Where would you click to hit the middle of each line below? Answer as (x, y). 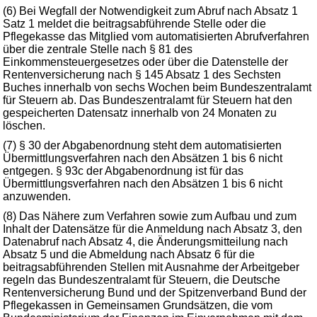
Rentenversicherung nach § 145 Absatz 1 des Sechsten (142, 75)
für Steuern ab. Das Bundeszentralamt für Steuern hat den (148, 100)
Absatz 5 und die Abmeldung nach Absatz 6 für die (129, 254)
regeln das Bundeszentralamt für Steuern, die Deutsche (142, 280)
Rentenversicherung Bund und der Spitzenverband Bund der (155, 293)
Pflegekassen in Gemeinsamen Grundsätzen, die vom (138, 305)
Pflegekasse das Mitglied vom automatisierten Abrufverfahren (156, 36)
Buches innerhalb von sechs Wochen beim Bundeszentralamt (157, 87)
